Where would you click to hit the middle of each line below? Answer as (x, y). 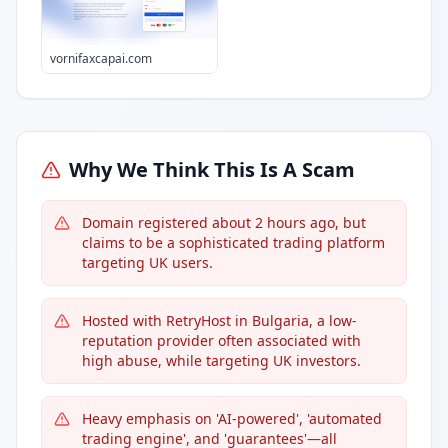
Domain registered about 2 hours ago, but (224, 222)
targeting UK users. (147, 262)
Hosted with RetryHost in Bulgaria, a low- (219, 320)
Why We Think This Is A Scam (212, 169)
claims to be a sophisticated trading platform (233, 242)
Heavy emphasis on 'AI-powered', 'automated (232, 418)
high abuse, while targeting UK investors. (221, 360)
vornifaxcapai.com (101, 58)
